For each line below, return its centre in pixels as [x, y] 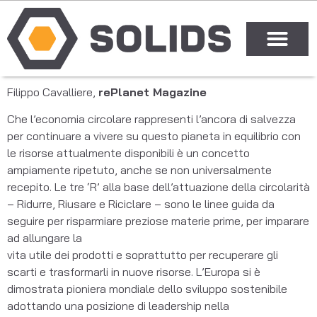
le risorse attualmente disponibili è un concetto [128, 153]
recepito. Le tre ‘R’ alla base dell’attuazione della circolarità [158, 187]
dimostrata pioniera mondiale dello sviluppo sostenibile [147, 289]
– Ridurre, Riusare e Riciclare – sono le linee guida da [141, 204]
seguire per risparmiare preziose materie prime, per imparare [158, 221]
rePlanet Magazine [152, 92]
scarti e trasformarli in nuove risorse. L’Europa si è [134, 272]
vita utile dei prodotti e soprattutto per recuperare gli [143, 255]
